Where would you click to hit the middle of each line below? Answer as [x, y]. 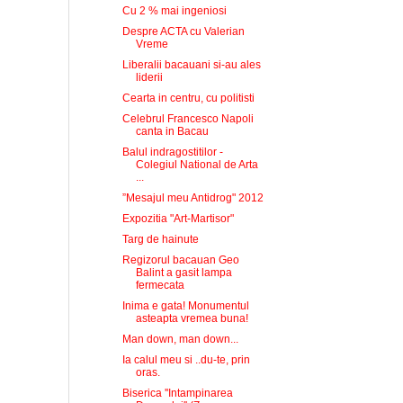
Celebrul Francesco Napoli [188, 119]
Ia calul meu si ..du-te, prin [186, 360]
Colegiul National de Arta [197, 165]
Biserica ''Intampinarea [177, 393]
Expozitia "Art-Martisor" [178, 219]
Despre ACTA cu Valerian [183, 31]
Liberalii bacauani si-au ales [191, 65]
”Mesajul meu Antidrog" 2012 [193, 198]
